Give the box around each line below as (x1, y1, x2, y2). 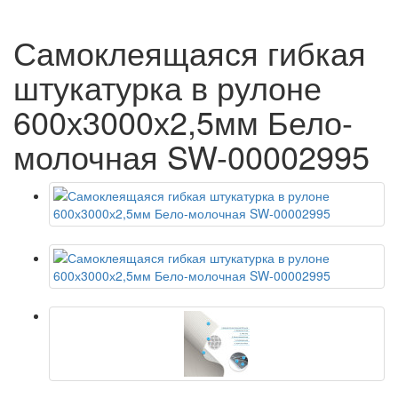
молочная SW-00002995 (13, 132, 370, 179)
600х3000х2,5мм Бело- (13, 98, 353, 144)
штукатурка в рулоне (13, 63, 322, 109)
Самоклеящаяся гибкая (13, 28, 366, 75)
